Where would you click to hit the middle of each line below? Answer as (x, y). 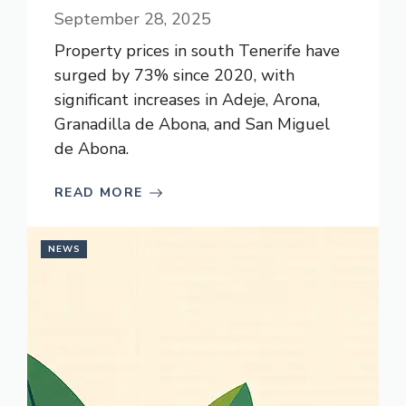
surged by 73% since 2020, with (174, 75)
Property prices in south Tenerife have (197, 51)
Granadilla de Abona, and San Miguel (192, 124)
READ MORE (99, 193)
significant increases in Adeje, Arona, (187, 100)
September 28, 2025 (133, 19)
